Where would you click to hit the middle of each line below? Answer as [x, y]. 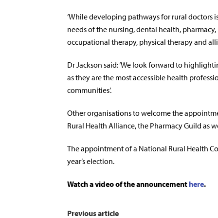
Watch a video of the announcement [128, 184]
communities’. [89, 90]
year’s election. [91, 161]
